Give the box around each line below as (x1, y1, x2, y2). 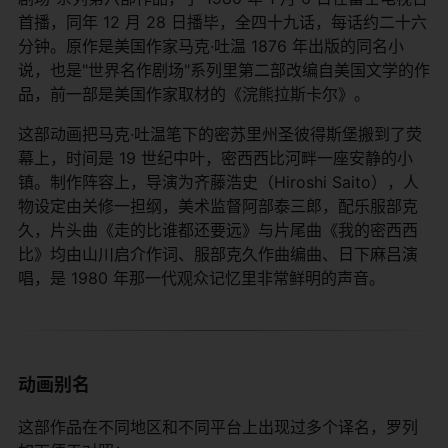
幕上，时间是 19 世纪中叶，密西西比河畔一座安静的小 (18, 147, 413, 168)
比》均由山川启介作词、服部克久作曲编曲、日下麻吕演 (18, 243, 418, 264)
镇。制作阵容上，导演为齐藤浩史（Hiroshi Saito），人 (18, 171, 419, 192)
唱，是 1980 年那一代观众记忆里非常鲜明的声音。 (18, 267, 385, 288)
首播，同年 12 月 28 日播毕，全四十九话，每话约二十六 (18, 11, 427, 32)
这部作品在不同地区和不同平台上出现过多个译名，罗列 (18, 416, 418, 437)
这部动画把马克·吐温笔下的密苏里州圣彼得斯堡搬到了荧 (18, 123, 422, 144)
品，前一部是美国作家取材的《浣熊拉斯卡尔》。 (18, 83, 370, 104)
